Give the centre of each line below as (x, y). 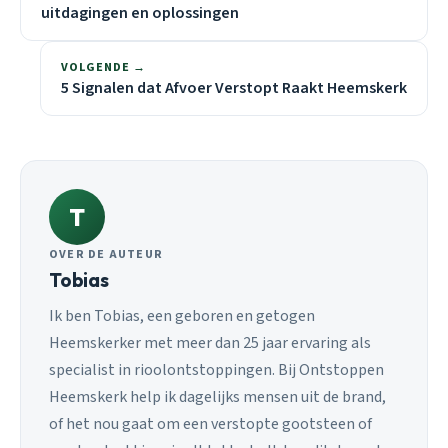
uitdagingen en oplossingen (140, 13)
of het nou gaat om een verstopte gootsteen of (210, 423)
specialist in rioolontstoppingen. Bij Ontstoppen (216, 369)
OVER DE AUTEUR (106, 255)
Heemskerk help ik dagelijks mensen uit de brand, (217, 396)
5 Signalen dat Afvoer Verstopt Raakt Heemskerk (234, 88)
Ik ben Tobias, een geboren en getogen (182, 315)
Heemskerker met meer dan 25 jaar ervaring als (210, 342)
